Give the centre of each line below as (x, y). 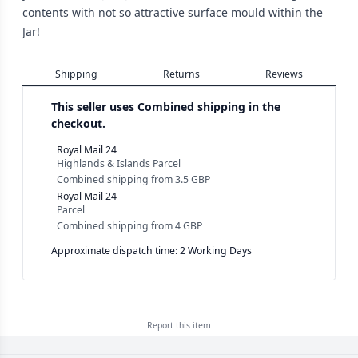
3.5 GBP (193, 180)
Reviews (284, 74)
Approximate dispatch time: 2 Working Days (151, 251)
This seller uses (94, 106)
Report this (170, 326)
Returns (181, 74)
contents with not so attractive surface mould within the (173, 12)
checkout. (78, 123)
